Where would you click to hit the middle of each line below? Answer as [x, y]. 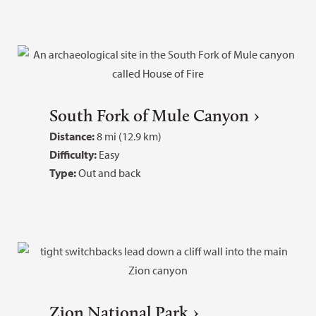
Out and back [109, 172]
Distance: [72, 136]
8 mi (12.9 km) [128, 136]
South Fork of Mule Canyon [149, 115]
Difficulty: [74, 154]
